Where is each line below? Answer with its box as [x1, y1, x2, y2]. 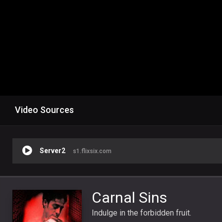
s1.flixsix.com [73, 147, 111, 155]
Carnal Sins [92, 188, 167, 206]
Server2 [40, 146, 65, 155]
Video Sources [15, 104, 74, 115]
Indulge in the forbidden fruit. [92, 208, 191, 218]
